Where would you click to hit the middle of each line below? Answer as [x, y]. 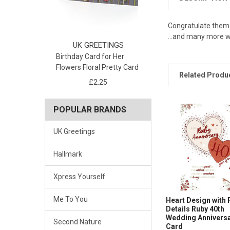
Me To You [70, 199]
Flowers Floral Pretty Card [98, 68]
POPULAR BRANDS [90, 110]
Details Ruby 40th [195, 209]
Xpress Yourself [79, 177]
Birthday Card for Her [90, 57]
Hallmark [68, 154]
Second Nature [77, 222]
